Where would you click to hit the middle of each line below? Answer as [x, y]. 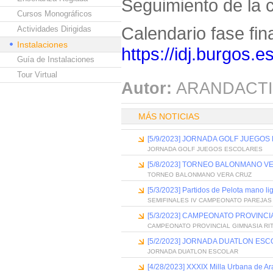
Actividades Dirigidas [54, 29]
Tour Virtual [37, 75]
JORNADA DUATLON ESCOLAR [193, 251]
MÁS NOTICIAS [169, 116]
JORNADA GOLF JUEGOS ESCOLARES [205, 149]
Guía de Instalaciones [56, 59]
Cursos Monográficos [55, 14]
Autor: [147, 88]
